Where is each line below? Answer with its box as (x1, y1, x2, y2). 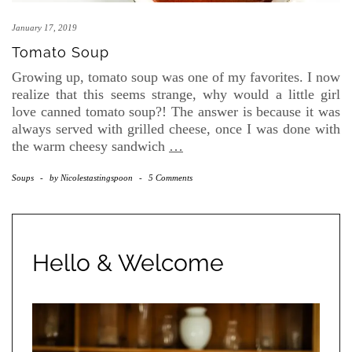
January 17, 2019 (12, 23, 77, 32)
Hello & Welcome (32, 249, 224, 277)
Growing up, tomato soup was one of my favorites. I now (12, 69, 340, 85)
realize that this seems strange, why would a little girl (12, 86, 340, 102)
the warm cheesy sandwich (12, 138, 169, 154)
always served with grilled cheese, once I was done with (12, 121, 340, 137)
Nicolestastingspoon (60, 173, 133, 182)
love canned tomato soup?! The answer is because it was (12, 104, 340, 119)
